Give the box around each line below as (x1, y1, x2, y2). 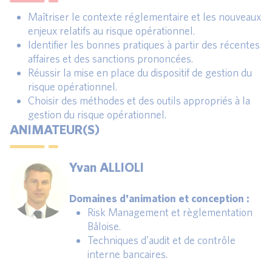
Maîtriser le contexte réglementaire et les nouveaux (28, 10, 261, 24)
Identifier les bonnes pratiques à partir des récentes (28, 38, 260, 52)
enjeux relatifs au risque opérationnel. (28, 24, 195, 38)
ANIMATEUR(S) (10, 121, 100, 137)
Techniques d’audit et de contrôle (87, 234, 236, 247)
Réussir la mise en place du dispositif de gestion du (28, 66, 252, 80)
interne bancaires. (87, 248, 168, 261)
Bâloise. (87, 220, 121, 233)
